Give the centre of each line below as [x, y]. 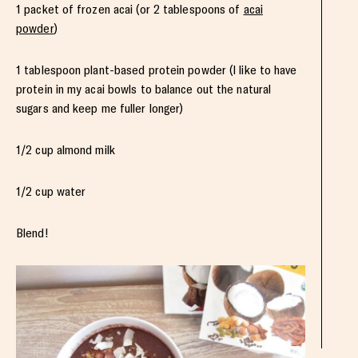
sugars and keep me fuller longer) [100, 109]
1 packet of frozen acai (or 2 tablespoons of [130, 10]
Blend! [32, 233]
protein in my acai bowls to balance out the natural [144, 89]
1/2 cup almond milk [66, 150]
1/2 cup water [51, 192]
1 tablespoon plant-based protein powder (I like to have [157, 70]
